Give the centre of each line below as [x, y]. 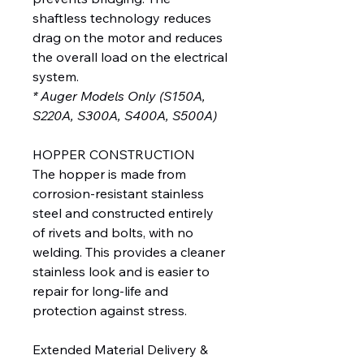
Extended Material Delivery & [120, 350]
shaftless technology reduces [122, 18]
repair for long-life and [100, 291]
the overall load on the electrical [130, 57]
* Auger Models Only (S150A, [119, 96]
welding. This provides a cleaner [129, 252]
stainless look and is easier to [121, 272]
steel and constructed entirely [123, 213]
